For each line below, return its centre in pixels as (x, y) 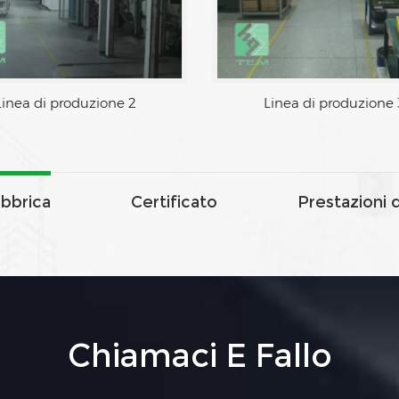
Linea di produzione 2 (321, 102)
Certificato (174, 202)
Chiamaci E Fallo (199, 355)
